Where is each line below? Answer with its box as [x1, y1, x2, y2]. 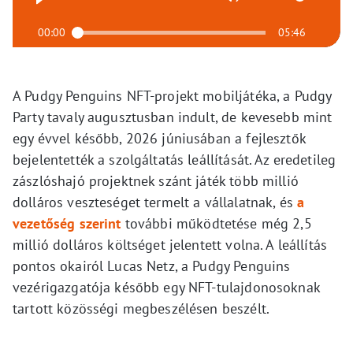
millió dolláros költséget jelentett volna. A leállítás [13, 236, 328, 254]
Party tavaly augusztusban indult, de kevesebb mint [13, 108, 333, 126]
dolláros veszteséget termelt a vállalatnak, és [13, 193, 298, 211]
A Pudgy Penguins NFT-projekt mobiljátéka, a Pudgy [13, 87, 332, 105]
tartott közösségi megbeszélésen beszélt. [13, 299, 269, 318]
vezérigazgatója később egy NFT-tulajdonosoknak [13, 278, 320, 296]
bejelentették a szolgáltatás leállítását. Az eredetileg [13, 150, 336, 169]
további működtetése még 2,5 [121, 214, 312, 232]
